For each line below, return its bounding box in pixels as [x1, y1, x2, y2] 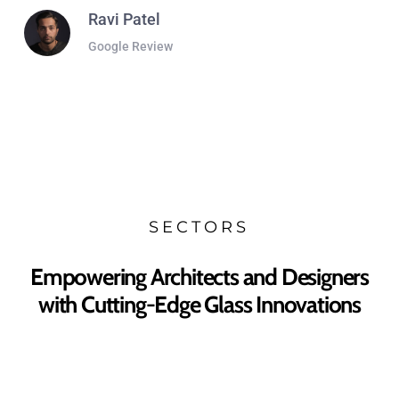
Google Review [87, 39, 173, 54]
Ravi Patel [87, 10, 160, 29]
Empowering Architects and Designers [29, 263, 369, 292]
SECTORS [149, 217, 250, 238]
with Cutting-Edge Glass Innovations [37, 290, 361, 320]
